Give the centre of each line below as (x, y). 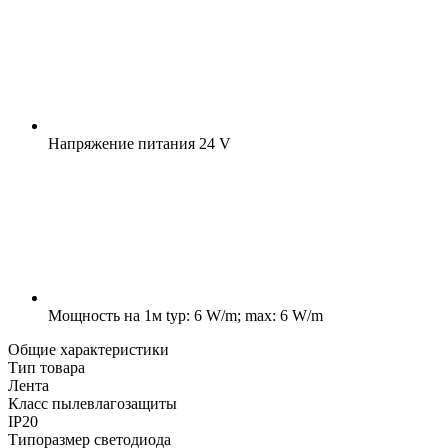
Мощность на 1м (105, 315)
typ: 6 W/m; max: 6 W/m (242, 315)
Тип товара (46, 367)
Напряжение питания (121, 143)
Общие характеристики (88, 349)
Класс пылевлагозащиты (92, 403)
